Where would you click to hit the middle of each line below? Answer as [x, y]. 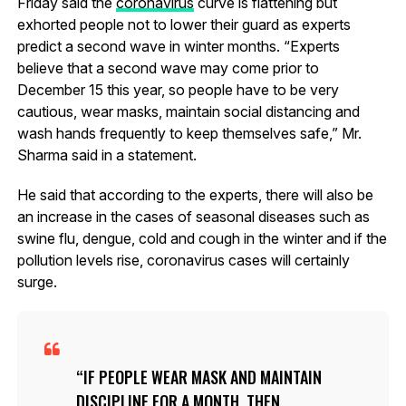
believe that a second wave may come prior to [168, 68]
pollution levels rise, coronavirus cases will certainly [183, 260]
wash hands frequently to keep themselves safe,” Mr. [189, 133]
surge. [37, 281]
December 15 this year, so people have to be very [178, 89]
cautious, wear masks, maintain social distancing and [188, 111]
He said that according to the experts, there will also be [195, 194]
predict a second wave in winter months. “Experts [178, 46]
